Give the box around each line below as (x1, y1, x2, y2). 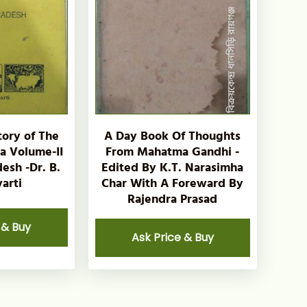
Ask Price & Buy (131, 229, 214, 245)
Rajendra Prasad (127, 188, 218, 209)
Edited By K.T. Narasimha (101, 157, 244, 177)
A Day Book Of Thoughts (104, 125, 241, 146)
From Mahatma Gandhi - (106, 141, 240, 162)
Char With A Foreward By (101, 173, 244, 193)
